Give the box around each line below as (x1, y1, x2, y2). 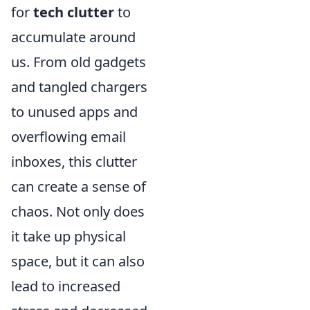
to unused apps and (11, 102, 138, 121)
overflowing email (11, 127, 126, 146)
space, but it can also (11, 252, 145, 271)
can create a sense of (11, 177, 146, 196)
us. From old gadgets (11, 53, 146, 71)
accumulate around (11, 28, 136, 46)
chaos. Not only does (11, 202, 145, 221)
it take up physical (11, 227, 126, 246)
